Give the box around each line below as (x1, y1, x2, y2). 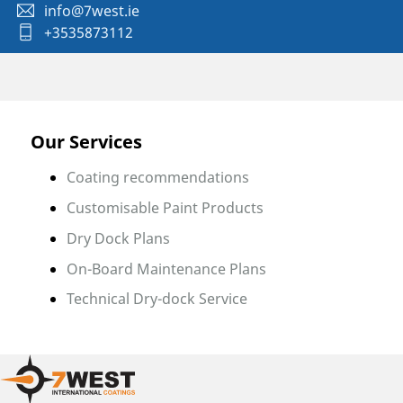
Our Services (30, 130, 142, 155)
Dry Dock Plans (66, 228, 170, 248)
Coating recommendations (66, 167, 249, 188)
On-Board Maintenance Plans (66, 258, 266, 279)
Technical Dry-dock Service (66, 289, 247, 309)
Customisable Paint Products (66, 198, 264, 219)
